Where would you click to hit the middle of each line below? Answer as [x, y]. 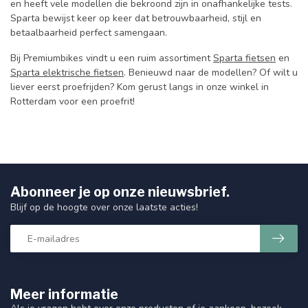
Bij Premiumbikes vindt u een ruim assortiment [112, 58]
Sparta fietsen [244, 58]
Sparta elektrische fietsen [67, 73]
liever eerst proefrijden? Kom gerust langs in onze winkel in [140, 87]
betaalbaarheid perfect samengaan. [89, 32]
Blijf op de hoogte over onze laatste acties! [104, 208]
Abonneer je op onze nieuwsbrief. [120, 192]
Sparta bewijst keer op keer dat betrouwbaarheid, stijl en [136, 18]
